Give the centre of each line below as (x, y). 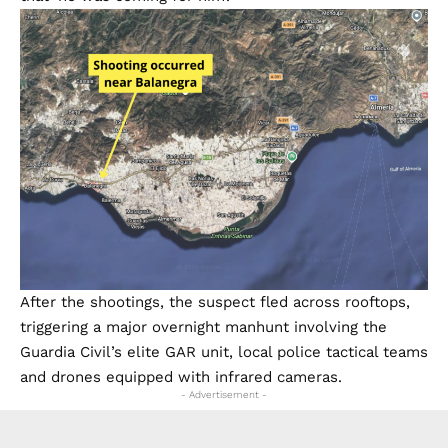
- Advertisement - (224, 394)
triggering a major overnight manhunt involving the (203, 326)
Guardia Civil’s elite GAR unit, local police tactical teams (224, 351)
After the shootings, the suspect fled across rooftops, (215, 301)
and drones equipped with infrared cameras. (181, 376)
